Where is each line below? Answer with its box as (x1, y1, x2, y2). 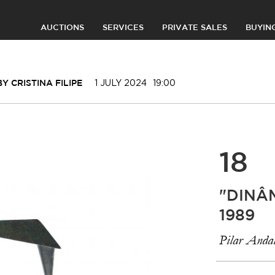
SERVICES (103, 25, 144, 31)
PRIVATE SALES (162, 25, 227, 31)
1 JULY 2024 (95, 77, 147, 88)
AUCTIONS (41, 25, 84, 31)
